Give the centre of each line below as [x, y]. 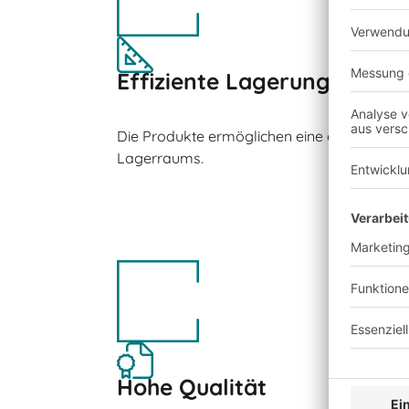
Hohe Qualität [191, 386]
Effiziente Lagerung [223, 80]
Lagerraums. [160, 157]
